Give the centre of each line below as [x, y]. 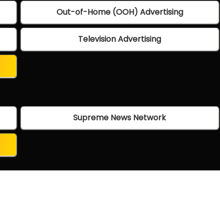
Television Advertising [120, 39]
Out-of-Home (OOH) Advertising [120, 12]
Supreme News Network [120, 118]
